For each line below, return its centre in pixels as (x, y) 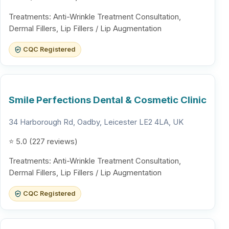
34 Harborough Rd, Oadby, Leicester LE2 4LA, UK (96, 122)
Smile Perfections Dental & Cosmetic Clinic (108, 100)
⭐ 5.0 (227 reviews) (43, 142)
